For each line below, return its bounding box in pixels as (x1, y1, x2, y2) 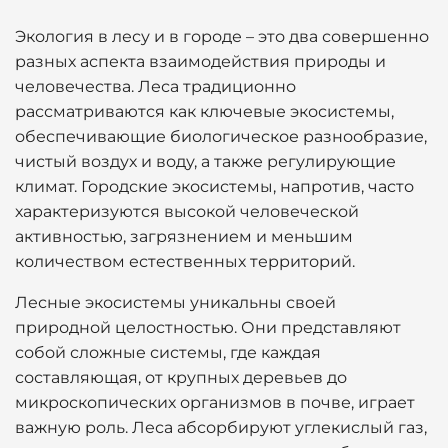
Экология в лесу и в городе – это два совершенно (15, 27, 429, 46)
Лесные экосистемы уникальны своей (15, 293, 336, 312)
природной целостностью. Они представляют (15, 318, 401, 337)
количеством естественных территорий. (15, 252, 355, 271)
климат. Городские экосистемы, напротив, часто (15, 177, 414, 196)
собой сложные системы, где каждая (15, 343, 321, 362)
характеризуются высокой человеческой (15, 202, 359, 221)
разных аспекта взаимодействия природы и (15, 52, 386, 71)
